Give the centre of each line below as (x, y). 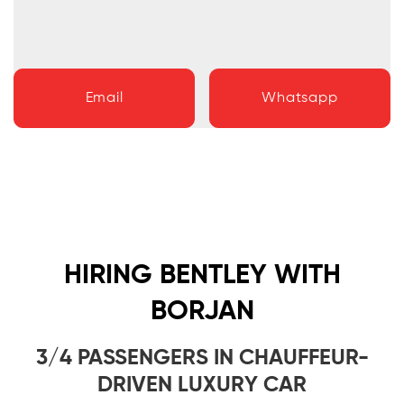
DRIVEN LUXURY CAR (202, 386)
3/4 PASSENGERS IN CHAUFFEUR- (202, 358)
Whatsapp (300, 99)
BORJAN (202, 312)
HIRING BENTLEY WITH (202, 276)
